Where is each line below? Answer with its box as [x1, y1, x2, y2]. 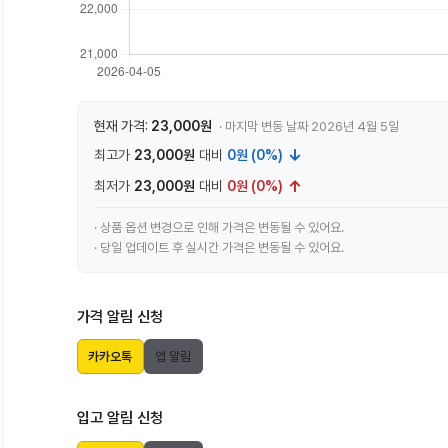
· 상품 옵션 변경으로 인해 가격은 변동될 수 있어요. [94, 220, 344, 235]
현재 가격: [94, 118, 151, 134]
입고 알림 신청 [77, 409, 163, 428]
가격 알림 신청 [77, 308, 163, 326]
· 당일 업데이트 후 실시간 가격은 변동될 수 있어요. [94, 240, 344, 255]
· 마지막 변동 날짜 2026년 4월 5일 [219, 119, 399, 134]
